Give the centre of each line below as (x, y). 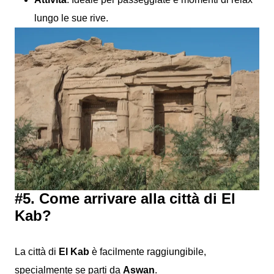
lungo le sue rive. (71, 18)
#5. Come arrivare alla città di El (125, 198)
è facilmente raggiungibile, (148, 252)
